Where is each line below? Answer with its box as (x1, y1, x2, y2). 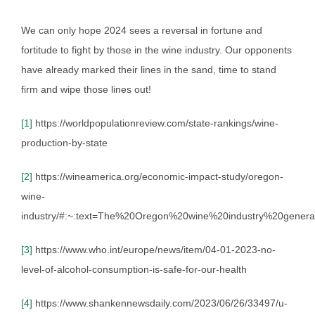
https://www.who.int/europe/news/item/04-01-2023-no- (32, 243, 276, 255)
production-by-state (21, 136, 108, 148)
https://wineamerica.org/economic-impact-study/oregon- (32, 170, 283, 182)
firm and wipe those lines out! (21, 83, 151, 95)
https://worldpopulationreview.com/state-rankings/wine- (32, 117, 278, 129)
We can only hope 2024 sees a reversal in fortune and (21, 24, 262, 36)
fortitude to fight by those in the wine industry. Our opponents (21, 44, 292, 56)
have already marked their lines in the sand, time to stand (21, 63, 276, 75)
